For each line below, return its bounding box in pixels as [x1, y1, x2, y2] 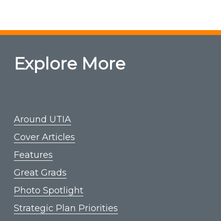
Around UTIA [14, 114, 71, 125]
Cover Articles [14, 132, 75, 143]
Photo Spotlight [14, 185, 83, 196]
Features [14, 149, 53, 161]
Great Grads [14, 167, 67, 179]
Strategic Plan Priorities [14, 203, 118, 214]
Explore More [14, 53, 125, 74]
